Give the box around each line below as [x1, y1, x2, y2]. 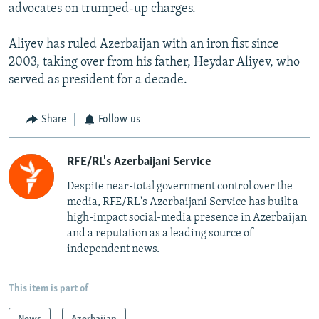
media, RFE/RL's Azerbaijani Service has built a [67, 196, 298, 208]
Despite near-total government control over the [67, 180, 293, 192]
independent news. [67, 243, 159, 255]
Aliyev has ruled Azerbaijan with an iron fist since [9, 38, 279, 52]
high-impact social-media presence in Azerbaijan [67, 211, 307, 224]
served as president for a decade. [9, 73, 187, 88]
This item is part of [9, 283, 88, 294]
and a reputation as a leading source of [67, 227, 253, 239]
